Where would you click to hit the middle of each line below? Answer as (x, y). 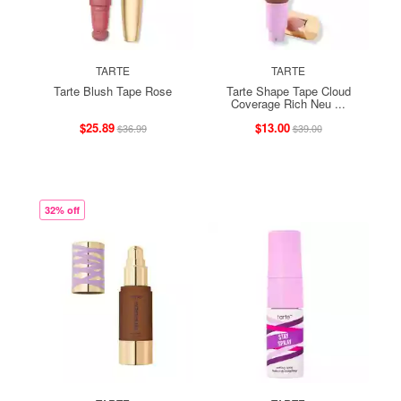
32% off (62, 209)
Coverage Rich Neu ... (288, 103)
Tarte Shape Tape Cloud (288, 90)
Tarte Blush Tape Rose (113, 90)
